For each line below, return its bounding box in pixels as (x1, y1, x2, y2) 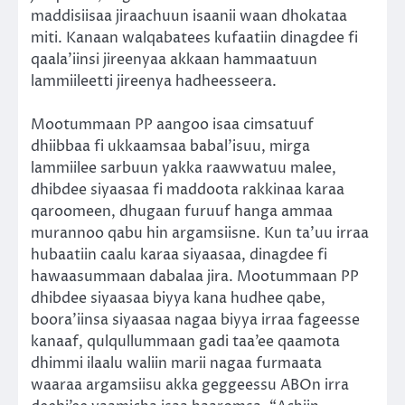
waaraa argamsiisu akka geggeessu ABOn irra (31, 375, 349, 396)
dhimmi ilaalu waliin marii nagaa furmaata (31, 353, 322, 374)
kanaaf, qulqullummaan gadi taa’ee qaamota (31, 332, 340, 353)
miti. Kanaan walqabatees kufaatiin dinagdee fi (31, 28, 358, 49)
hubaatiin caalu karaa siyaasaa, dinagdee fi (31, 245, 327, 266)
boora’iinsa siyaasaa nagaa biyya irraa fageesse (31, 310, 360, 331)
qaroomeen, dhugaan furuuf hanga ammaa (31, 202, 333, 222)
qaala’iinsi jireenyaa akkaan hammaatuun (31, 50, 317, 71)
